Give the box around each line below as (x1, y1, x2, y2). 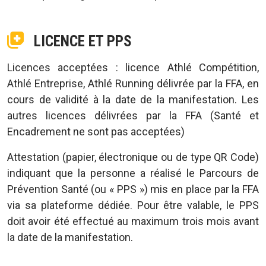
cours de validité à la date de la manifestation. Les (7, 93, 259, 106)
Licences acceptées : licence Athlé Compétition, (7, 61, 259, 74)
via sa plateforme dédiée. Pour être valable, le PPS (7, 199, 259, 211)
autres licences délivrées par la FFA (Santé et (7, 109, 259, 122)
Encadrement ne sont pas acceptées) (7, 125, 185, 138)
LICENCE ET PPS (34, 33, 132, 50)
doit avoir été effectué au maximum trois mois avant (7, 215, 259, 227)
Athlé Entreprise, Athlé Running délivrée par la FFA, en (7, 77, 259, 90)
